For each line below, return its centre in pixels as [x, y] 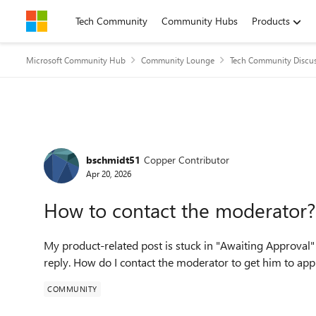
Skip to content [73, 21]
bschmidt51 [113, 159]
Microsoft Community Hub [76, 60]
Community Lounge [178, 60]
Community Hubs [200, 21]
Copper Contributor [187, 159]
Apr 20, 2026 [109, 173]
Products [271, 21]
